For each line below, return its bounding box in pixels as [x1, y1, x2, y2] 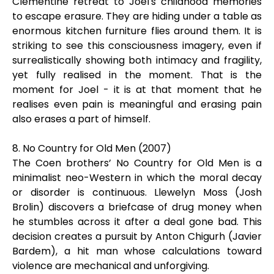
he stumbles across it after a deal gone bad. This [12, 215, 262, 229]
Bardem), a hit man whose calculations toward [12, 244, 262, 258]
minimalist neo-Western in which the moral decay [12, 171, 262, 185]
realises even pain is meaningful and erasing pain [12, 97, 262, 111]
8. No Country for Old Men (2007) [12, 141, 171, 155]
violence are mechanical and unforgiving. [12, 259, 209, 273]
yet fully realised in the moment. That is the [12, 68, 262, 82]
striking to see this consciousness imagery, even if [12, 39, 262, 53]
